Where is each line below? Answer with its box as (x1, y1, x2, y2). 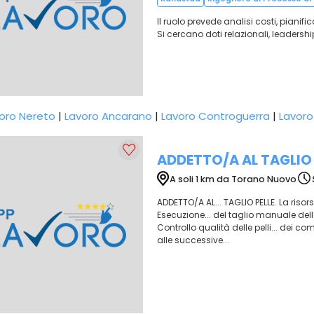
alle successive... (157, 234, 229, 246)
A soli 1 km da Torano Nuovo (169, 172, 296, 185)
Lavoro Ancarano (64, 109, 152, 123)
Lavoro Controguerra (161, 109, 270, 123)
